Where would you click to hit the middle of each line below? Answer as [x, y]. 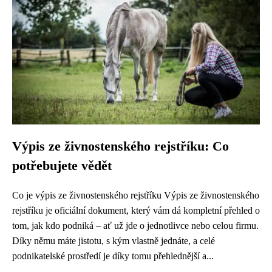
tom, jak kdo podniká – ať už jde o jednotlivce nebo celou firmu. [135, 226]
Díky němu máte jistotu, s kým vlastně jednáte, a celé [114, 241]
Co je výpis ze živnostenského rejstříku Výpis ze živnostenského [136, 195]
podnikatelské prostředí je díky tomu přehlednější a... [113, 256]
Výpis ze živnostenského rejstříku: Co [121, 146]
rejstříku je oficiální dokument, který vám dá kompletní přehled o [136, 210]
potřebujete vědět [62, 166]
